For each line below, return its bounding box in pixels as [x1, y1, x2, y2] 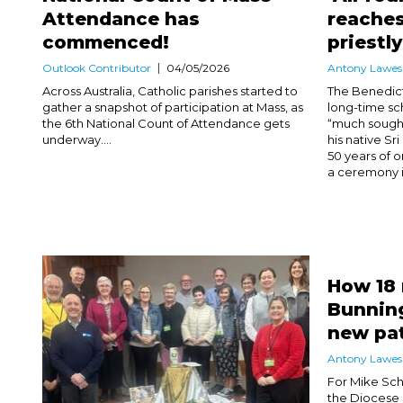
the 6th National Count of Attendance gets [42, 116, 290, 131]
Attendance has [42, 8, 200, 31]
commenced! [42, 31, 169, 54]
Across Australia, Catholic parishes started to [42, 84, 298, 99]
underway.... [42, 132, 112, 148]
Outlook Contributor [42, 61, 151, 76]
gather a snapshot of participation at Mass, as [42, 100, 303, 115]
